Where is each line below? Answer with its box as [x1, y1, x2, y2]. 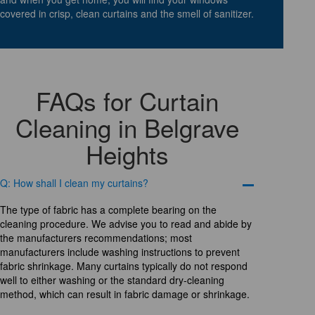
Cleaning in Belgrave [15, 109, 240, 145]
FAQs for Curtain [36, 82, 219, 118]
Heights [86, 136, 169, 172]
